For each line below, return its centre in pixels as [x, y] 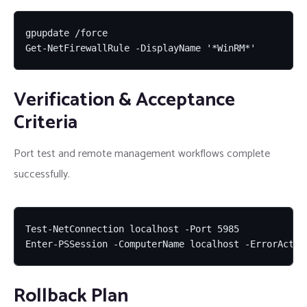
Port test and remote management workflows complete [142, 153]
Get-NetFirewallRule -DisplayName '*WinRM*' [140, 48]
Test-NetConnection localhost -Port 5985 [132, 229]
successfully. [42, 174]
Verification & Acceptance [124, 100]
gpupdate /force [66, 33]
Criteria [46, 123]
